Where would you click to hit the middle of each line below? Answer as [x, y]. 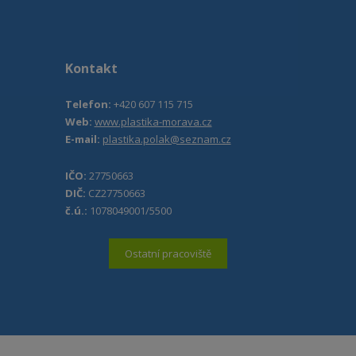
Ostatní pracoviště [168, 253]
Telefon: [89, 104]
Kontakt [91, 68]
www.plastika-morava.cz [153, 122]
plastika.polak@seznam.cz [166, 139]
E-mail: [82, 139]
